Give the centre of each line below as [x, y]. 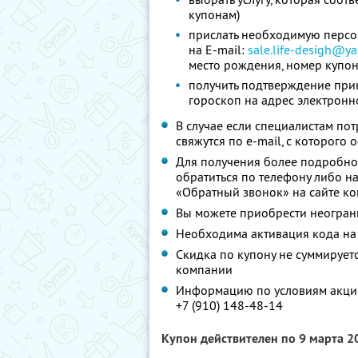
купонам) [214, 14]
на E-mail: [218, 50]
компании [204, 269]
